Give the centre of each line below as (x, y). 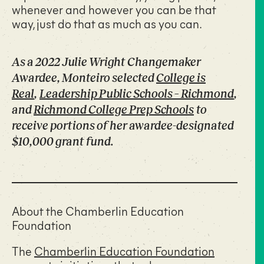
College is (181, 78)
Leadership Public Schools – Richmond (137, 94)
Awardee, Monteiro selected (84, 78)
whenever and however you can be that (114, 9)
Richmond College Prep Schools (114, 110)
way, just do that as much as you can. (107, 24)
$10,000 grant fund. (64, 142)
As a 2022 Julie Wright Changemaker (106, 62)
